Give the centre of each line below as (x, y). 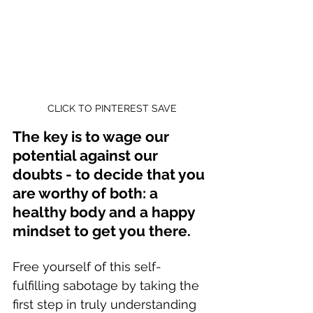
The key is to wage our (93, 137)
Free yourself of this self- (87, 267)
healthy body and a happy (105, 212)
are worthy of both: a (87, 194)
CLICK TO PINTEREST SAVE (112, 109)
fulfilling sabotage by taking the (108, 286)
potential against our (87, 156)
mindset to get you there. (102, 231)
